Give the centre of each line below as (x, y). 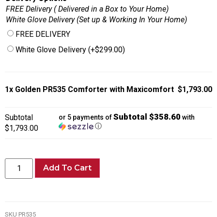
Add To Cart (68, 168)
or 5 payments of (86, 117)
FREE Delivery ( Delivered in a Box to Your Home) (87, 9)
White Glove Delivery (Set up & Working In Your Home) (96, 20)
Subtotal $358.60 (147, 117)
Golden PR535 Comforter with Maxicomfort (94, 90)
